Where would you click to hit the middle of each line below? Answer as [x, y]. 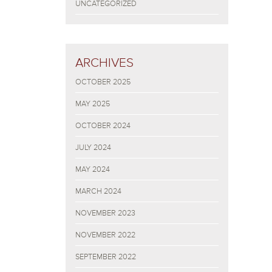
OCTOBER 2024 [103, 126]
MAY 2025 [93, 104]
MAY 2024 [93, 169]
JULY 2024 [93, 148]
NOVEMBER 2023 [105, 213]
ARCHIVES [104, 63]
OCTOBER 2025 [103, 82]
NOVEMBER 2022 [105, 235]
